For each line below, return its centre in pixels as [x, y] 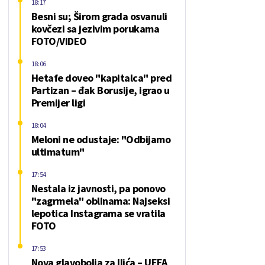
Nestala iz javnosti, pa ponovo [98, 188]
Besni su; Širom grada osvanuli [99, 16]
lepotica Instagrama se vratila [98, 213]
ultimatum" [58, 152]
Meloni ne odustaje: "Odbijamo [101, 139]
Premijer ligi [58, 103]
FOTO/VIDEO [59, 41]
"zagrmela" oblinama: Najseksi [100, 201]
